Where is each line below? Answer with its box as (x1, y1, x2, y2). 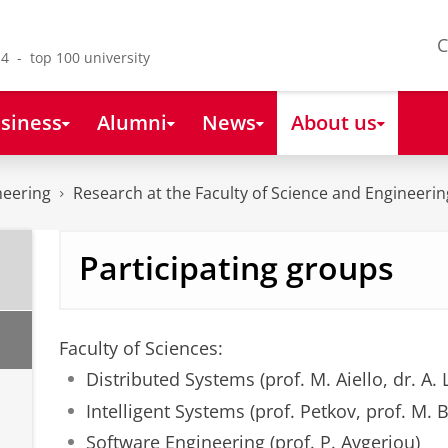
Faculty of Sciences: (58, 336, 223, 361)
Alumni (96, 107, 167, 136)
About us (290, 107, 377, 136)
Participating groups (78, 246, 394, 290)
